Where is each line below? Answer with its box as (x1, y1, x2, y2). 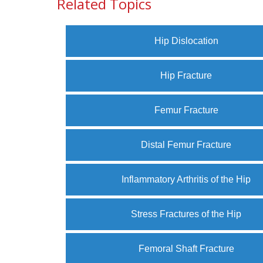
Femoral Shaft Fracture (138, 244, 234, 254)
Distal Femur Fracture (141, 140, 232, 150)
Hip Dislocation (154, 36, 218, 46)
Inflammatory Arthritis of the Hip (122, 174, 251, 184)
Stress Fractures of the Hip (131, 209, 242, 219)
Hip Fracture (160, 70, 213, 80)
